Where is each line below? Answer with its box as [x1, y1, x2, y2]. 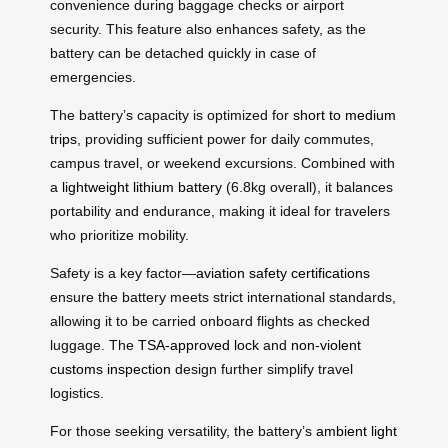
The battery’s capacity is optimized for [50, 106, 293, 123]
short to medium [293, 106, 396, 123]
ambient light [316, 422, 397, 439]
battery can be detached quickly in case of [50, 44, 316, 61]
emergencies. [50, 68, 136, 85]
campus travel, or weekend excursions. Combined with [50, 154, 395, 171]
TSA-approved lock [138, 336, 259, 353]
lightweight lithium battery [62, 178, 222, 195]
